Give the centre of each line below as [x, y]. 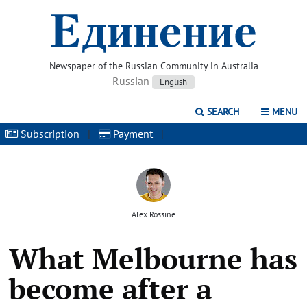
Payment [132, 134]
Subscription [49, 134]
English [173, 82]
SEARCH [222, 112]
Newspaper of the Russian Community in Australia [153, 66]
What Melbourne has [153, 258]
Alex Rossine [153, 214]
